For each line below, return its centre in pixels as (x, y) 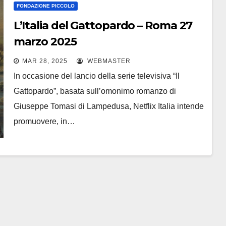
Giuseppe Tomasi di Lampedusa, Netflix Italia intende (108, 106)
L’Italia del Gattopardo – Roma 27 (103, 25)
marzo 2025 (45, 42)
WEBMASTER (108, 61)
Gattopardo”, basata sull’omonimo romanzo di (95, 91)
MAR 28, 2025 (45, 61)
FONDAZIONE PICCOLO (45, 6)
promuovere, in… (44, 121)
